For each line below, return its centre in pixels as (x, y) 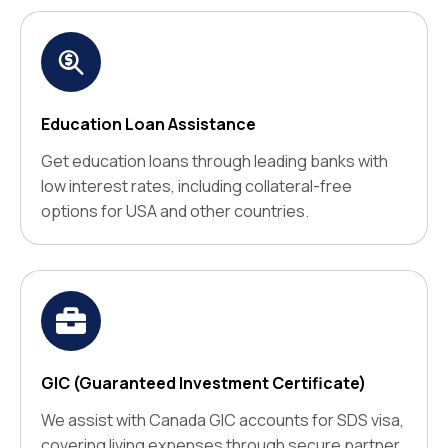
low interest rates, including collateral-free (196, 186)
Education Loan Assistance (148, 124)
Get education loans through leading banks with (214, 161)
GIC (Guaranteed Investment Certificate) (203, 383)
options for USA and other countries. (175, 211)
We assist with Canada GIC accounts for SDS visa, (222, 420)
